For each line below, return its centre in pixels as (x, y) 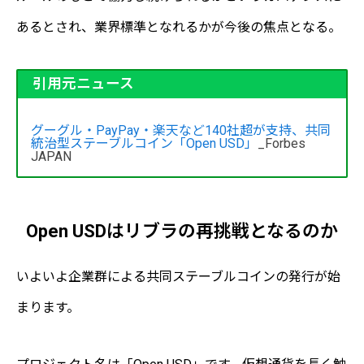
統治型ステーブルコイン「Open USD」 (144, 144)
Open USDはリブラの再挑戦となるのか (182, 231)
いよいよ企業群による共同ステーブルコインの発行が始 (178, 276)
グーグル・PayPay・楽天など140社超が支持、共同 (181, 131)
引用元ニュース (83, 84)
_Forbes (282, 144)
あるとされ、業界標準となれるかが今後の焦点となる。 (179, 27)
